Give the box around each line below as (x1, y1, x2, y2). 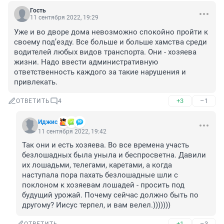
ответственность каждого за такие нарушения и (14, 67, 186, 77)
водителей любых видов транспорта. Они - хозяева (14, 47, 196, 57)
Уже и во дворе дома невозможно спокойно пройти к (14, 27, 208, 37)
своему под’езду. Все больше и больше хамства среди (14, 37, 207, 47)
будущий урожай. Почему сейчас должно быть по (22, 190, 198, 200)
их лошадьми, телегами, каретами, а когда (22, 160, 172, 170)
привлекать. (14, 77, 57, 87)
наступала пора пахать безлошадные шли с (22, 170, 178, 180)
